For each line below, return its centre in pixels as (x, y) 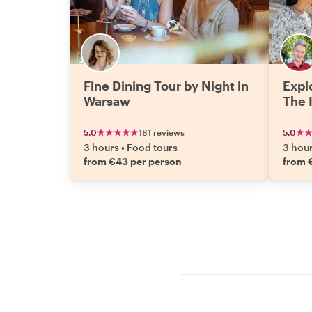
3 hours (101, 147)
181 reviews (162, 132)
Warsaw (107, 101)
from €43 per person (133, 161)
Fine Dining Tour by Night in (166, 86)
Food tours (152, 147)
